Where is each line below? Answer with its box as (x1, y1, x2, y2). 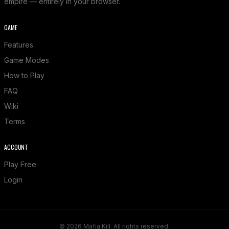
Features (4, 40, 33, 49)
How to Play (4, 71, 44, 80)
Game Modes (4, 55, 49, 64)
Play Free (4, 159, 36, 169)
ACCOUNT (4, 142, 29, 151)
